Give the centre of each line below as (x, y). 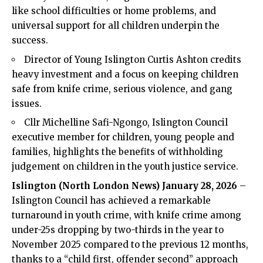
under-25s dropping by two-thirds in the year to (118, 230)
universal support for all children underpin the (116, 26)
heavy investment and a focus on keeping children (125, 74)
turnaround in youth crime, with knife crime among (127, 215)
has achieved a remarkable (149, 200)
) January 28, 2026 (196, 186)
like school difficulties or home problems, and (114, 11)
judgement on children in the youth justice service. (125, 167)
